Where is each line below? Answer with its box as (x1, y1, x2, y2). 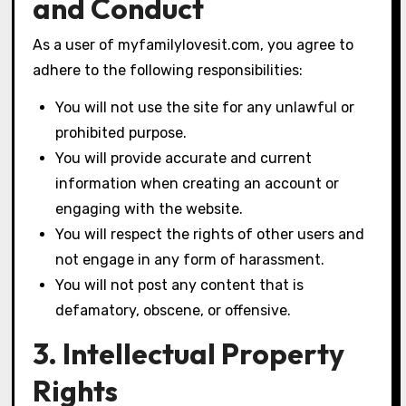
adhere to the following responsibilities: (32, 61, 303, 79)
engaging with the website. (55, 199, 244, 217)
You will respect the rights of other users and (55, 225, 365, 243)
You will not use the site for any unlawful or (55, 98, 355, 116)
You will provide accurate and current (55, 149, 313, 167)
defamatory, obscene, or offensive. (55, 301, 292, 319)
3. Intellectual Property (32, 334, 344, 372)
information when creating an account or (55, 174, 340, 192)
